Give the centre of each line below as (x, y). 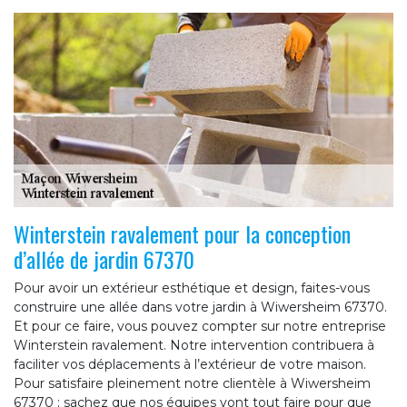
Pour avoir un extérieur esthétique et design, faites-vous (192, 288)
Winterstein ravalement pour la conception (182, 234)
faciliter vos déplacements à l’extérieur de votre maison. (190, 365)
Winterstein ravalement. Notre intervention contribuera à (194, 346)
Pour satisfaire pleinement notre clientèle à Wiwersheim (192, 384)
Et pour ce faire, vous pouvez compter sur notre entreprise (200, 327)
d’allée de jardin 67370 (104, 259)
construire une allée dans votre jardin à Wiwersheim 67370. (200, 308)
